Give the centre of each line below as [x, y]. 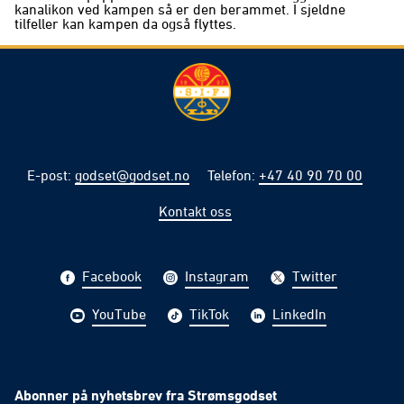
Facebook [111, 276]
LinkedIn [299, 314]
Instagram [216, 276]
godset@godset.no [132, 175]
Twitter [314, 276]
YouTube [119, 314]
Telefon [230, 175]
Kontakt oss [195, 211]
